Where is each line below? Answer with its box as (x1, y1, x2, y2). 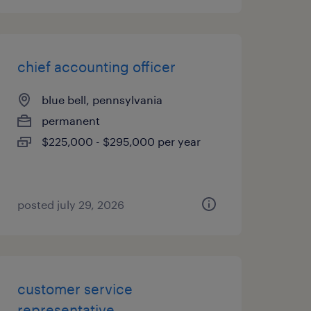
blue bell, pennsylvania (41, 93, 162, 106)
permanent (41, 114, 100, 127)
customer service (17, 280, 133, 297)
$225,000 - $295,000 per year (41, 135, 201, 148)
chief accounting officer (17, 58, 176, 75)
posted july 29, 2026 (17, 198, 124, 211)
